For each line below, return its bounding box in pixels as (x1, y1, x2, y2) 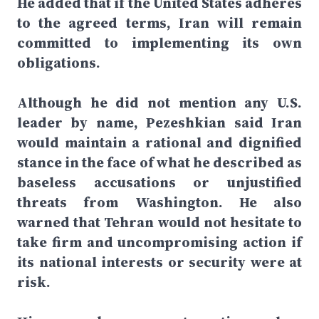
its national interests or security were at (17, 252, 302, 272)
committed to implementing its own (17, 33, 302, 53)
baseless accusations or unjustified (17, 172, 302, 192)
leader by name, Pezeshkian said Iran (17, 113, 302, 132)
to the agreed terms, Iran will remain (17, 13, 302, 33)
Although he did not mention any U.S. (17, 93, 302, 113)
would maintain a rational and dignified (17, 132, 302, 152)
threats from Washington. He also (17, 192, 302, 212)
